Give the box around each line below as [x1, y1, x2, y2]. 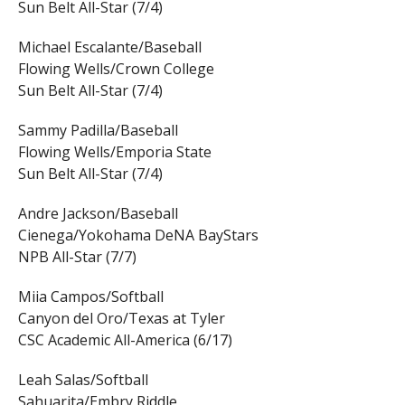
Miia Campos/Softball [17, 287, 164, 307]
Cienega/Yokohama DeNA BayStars [17, 225, 259, 246]
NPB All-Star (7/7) [17, 247, 137, 268]
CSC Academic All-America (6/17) [17, 330, 232, 351]
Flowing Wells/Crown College [17, 59, 214, 80]
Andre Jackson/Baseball [17, 203, 178, 224]
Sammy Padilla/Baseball [17, 120, 178, 141]
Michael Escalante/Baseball [17, 37, 202, 58]
